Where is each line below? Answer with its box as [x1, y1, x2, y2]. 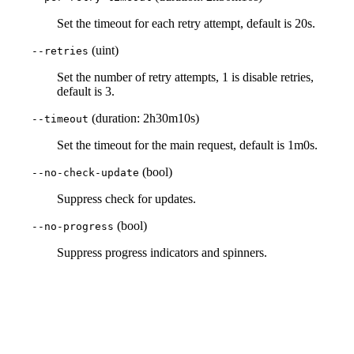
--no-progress [32, 220, 114, 233]
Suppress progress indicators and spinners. [57, 246, 267, 260]
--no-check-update [32, 167, 139, 179]
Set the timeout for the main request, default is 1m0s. [57, 138, 318, 153]
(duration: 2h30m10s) [88, 111, 199, 126]
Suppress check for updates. [57, 192, 196, 206]
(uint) [88, 43, 119, 58]
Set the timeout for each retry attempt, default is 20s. [57, 17, 315, 31]
